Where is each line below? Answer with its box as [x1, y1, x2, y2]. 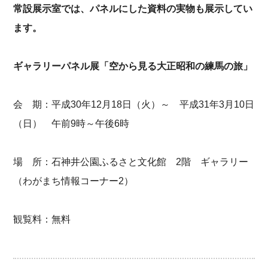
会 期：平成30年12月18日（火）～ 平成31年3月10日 [13, 99, 255, 109]
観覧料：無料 [13, 214, 71, 224]
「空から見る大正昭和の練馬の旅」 [99, 60, 253, 71]
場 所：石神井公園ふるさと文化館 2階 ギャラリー [13, 156, 249, 167]
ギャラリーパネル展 [13, 60, 100, 71]
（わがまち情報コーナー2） [13, 175, 134, 186]
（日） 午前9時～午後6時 [13, 118, 130, 129]
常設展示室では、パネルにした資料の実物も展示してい [13, 3, 253, 14]
